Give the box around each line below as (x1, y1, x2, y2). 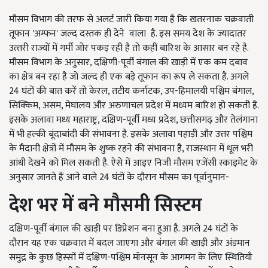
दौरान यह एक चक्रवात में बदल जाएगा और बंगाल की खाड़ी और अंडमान (9, 235, 250, 251)
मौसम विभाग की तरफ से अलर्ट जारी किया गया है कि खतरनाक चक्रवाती (9, 11, 254, 28)
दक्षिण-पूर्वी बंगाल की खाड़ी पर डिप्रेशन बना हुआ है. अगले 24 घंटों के (9, 221, 238, 237)
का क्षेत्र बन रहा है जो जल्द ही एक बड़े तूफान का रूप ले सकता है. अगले (9, 69, 249, 85)
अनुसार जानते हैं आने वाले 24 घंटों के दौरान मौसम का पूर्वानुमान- (9, 169, 229, 185)
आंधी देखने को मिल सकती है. (9, 155, 111, 171)
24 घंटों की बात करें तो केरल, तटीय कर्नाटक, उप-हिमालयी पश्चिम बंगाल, (9, 83, 254, 99)
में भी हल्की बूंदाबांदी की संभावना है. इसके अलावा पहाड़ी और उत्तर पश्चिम (9, 126, 252, 142)
